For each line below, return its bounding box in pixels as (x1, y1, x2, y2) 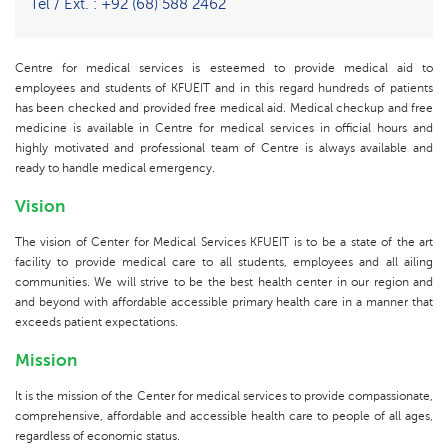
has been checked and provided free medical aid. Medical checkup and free (15, 101, 433, 116)
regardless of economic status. (15, 429, 180, 444)
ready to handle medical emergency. (15, 161, 215, 176)
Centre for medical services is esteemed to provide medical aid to (15, 61, 433, 76)
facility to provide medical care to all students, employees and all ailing (15, 255, 433, 270)
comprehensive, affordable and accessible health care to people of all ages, (15, 409, 433, 424)
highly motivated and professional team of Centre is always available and (15, 141, 433, 156)
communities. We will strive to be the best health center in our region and (15, 275, 433, 290)
